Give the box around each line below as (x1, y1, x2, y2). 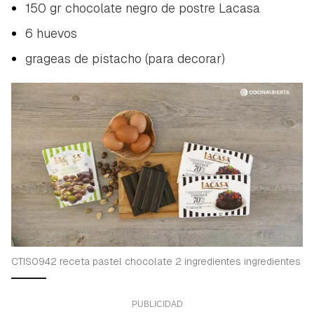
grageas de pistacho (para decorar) (25, 50, 225, 67)
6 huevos (25, 25, 77, 41)
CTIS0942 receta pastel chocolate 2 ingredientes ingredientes (11, 254, 301, 268)
